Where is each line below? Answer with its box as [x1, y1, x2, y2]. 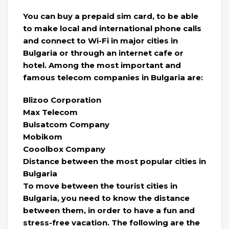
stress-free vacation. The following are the [23, 217, 200, 227]
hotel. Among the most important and [23, 60, 181, 70]
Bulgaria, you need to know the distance [23, 193, 190, 203]
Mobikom [23, 131, 62, 142]
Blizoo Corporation [23, 95, 101, 105]
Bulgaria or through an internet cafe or [23, 48, 184, 58]
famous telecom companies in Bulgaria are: [23, 72, 203, 82]
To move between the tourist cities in [23, 180, 177, 191]
